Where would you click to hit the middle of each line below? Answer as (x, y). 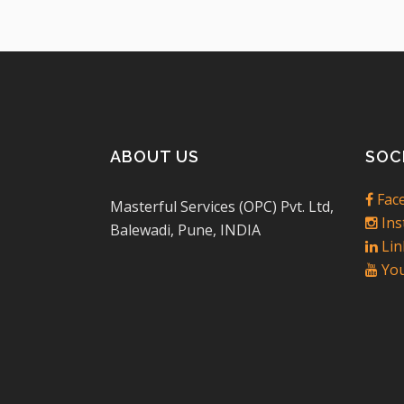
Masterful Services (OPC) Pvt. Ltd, (222, 206)
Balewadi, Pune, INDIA (185, 230)
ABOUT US (155, 156)
